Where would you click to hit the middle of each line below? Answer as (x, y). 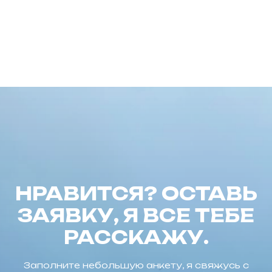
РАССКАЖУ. (136, 237)
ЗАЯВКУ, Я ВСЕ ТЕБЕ (136, 216)
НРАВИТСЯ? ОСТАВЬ (136, 194)
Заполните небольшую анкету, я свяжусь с (136, 265)
